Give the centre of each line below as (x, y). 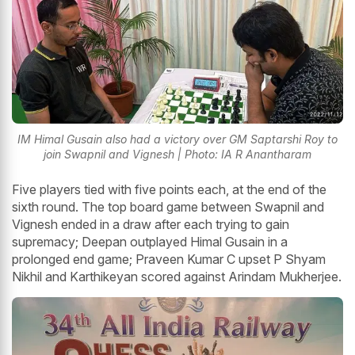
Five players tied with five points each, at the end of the (169, 189)
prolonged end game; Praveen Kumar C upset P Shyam (169, 259)
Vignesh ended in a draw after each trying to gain (151, 224)
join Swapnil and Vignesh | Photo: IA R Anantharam (177, 154)
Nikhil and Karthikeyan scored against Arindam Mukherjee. (177, 276)
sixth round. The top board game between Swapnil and (168, 206)
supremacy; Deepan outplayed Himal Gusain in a (150, 241)
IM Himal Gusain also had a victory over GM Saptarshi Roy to (177, 139)
